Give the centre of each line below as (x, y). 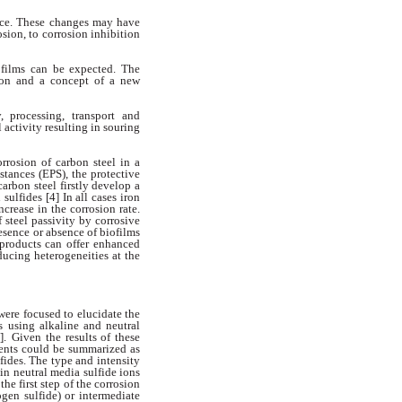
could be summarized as (81, 349)
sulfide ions (112, 372)
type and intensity (96, 361)
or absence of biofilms (87, 232)
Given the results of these (76, 337)
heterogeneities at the (87, 256)
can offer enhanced (93, 244)
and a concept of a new (78, 80)
